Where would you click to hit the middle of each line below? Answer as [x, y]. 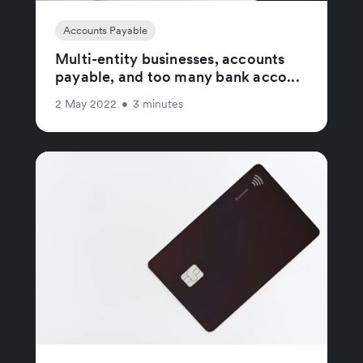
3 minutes [158, 104]
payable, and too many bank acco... [177, 77]
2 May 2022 [86, 104]
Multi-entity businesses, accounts [170, 59]
